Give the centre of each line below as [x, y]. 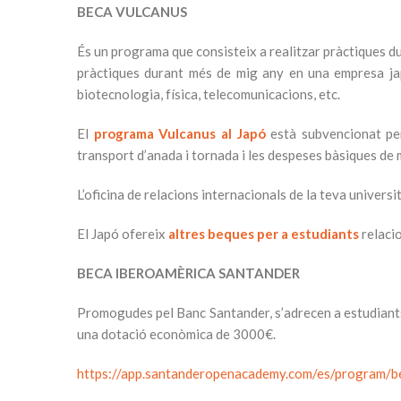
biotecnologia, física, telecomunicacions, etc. [209, 94]
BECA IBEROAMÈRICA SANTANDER [188, 273]
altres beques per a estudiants [264, 234]
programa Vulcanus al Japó [179, 133]
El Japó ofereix [123, 234]
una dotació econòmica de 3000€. [176, 334]
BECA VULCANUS [132, 12]
